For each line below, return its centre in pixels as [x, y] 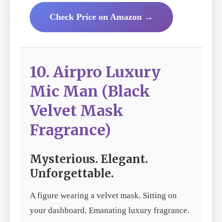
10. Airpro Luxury [95, 72]
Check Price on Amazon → [101, 17]
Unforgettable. [72, 174]
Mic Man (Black [90, 91]
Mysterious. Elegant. [89, 159]
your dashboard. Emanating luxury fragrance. [110, 211]
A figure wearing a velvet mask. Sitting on [103, 196]
